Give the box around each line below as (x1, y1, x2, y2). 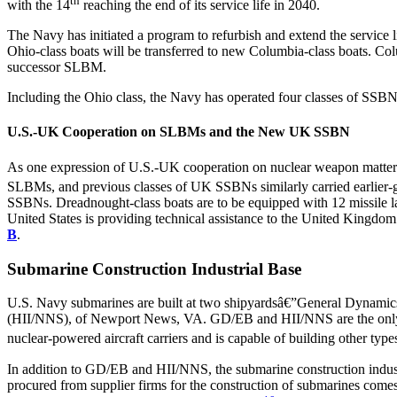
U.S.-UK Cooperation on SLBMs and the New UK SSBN (7, 124, 350, 140)
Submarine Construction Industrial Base (7, 259, 301, 278)
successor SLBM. (7, 59, 106, 75)
